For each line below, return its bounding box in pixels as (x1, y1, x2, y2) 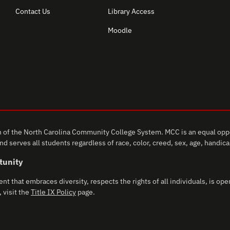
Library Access (107, 7, 155, 16)
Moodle (107, 26, 132, 35)
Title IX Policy (31, 187, 76, 197)
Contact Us (15, 7, 51, 16)
